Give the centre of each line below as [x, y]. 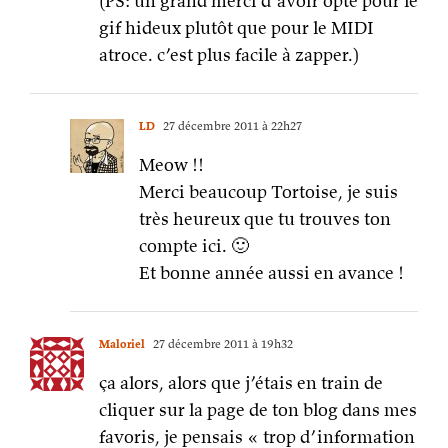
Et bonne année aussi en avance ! [271, 273]
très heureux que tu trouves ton [265, 219]
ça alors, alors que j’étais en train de [241, 383]
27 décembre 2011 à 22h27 [231, 126]
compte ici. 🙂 [194, 246]
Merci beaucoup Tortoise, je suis [268, 192]
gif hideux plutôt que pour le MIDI [236, 28]
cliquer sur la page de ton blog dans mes [258, 410]
